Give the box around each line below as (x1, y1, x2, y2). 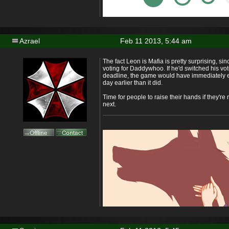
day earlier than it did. (103, 79, 163, 87)
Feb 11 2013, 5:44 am (120, 37, 192, 45)
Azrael (19, 37, 40, 45)
